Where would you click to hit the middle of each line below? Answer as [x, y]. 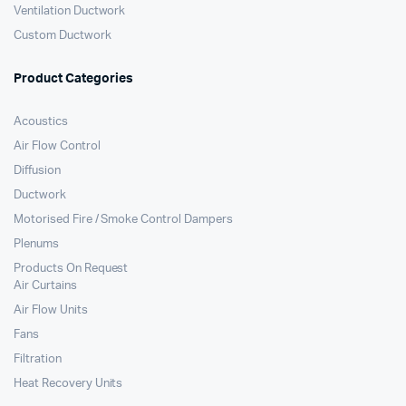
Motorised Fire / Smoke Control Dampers [123, 220]
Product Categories [73, 79]
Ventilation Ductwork [70, 11]
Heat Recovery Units [68, 384]
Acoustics [41, 122]
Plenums [36, 244]
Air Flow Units [51, 310]
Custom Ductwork [63, 36]
